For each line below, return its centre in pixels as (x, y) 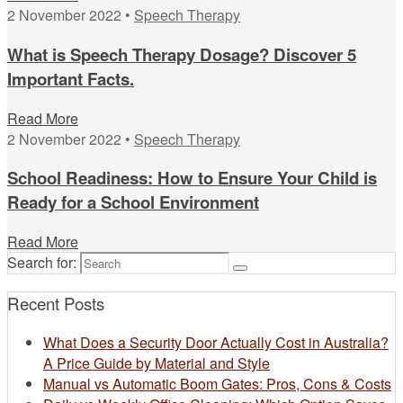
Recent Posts (56, 303)
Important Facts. (71, 78)
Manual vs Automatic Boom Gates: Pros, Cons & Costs (217, 383)
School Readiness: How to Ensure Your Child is (192, 178)
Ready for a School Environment (133, 202)
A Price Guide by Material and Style (157, 363)
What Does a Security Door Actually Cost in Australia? (216, 342)
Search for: (42, 263)
